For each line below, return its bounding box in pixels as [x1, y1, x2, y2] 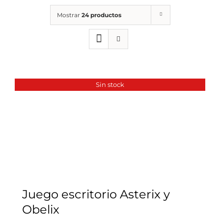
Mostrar [56, 11, 82, 19]
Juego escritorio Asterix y [22, 187, 170, 201]
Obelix [22, 202, 59, 217]
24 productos [81, 11, 121, 19]
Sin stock [96, 80, 124, 88]
